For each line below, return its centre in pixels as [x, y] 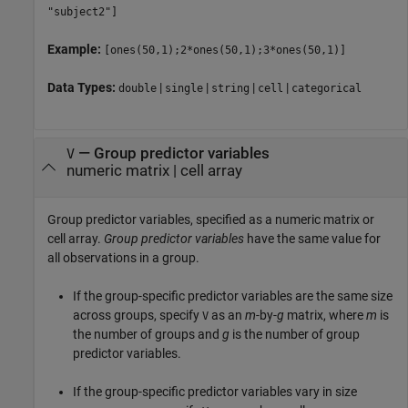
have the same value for [312, 238]
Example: [76, 49]
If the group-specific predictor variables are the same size [233, 296]
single [184, 88]
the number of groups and [148, 334]
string [230, 88]
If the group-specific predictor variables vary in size [215, 391]
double [138, 88]
